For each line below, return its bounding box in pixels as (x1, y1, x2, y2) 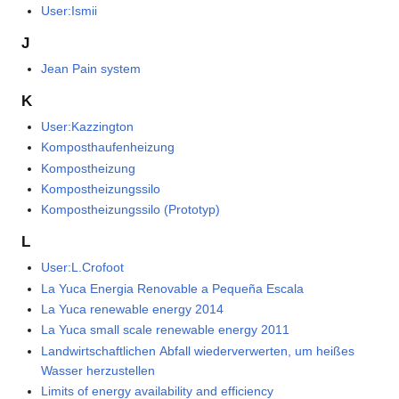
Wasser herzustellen (41, 362, 156, 378)
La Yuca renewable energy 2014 (41, 302, 224, 317)
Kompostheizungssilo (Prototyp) (41, 202, 221, 217)
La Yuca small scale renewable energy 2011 (41, 322, 290, 338)
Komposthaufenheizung (41, 140, 175, 155)
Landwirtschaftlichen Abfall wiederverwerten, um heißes (41, 343, 355, 358)
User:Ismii (41, 4, 98, 19)
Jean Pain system (41, 61, 142, 77)
